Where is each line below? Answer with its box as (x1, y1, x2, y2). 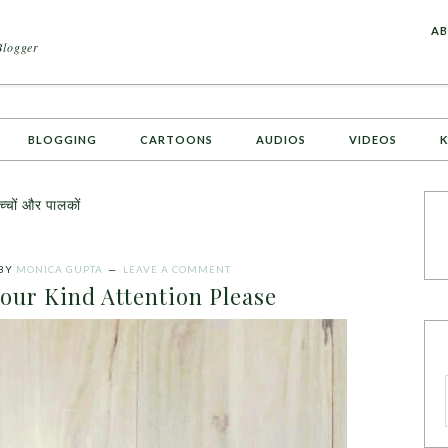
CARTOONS (140, 133, 213, 146)
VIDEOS (349, 133, 397, 146)
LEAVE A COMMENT (123, 263, 231, 275)
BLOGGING (28, 133, 97, 146)
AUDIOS (256, 133, 306, 146)
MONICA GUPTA (16, 263, 103, 275)
